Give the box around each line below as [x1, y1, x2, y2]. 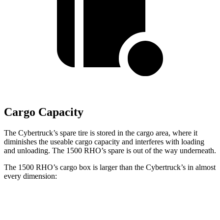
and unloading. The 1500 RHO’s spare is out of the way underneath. [4, 146, 216, 155]
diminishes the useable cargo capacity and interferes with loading [4, 137, 204, 146]
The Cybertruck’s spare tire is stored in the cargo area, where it [4, 129, 197, 137]
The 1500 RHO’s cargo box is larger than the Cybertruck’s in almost [4, 163, 216, 171]
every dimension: [4, 172, 57, 180]
